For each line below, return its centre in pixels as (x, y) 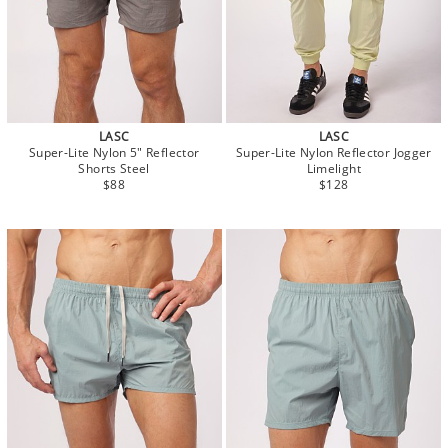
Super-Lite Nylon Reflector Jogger (333, 152)
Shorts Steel (114, 168)
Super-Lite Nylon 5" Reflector (114, 152)
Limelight (333, 168)
